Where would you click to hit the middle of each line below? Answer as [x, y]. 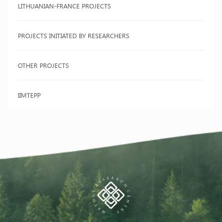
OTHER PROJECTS [43, 65]
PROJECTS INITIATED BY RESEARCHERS [74, 35]
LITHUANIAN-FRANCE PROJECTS [64, 6]
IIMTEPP [29, 95]
